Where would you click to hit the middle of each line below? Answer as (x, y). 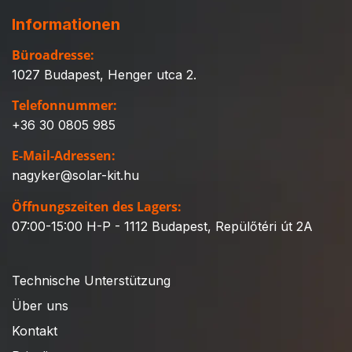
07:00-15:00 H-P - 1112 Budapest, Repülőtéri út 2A (162, 226)
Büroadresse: (53, 55)
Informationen (66, 24)
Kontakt (35, 330)
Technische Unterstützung (91, 280)
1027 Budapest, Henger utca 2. (104, 74)
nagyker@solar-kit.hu (75, 176)
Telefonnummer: (64, 106)
